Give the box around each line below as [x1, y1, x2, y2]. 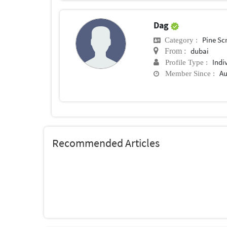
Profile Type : [159, 58, 208, 66]
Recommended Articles [52, 136, 160, 150]
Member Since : [159, 69, 215, 78]
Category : [161, 36, 198, 44]
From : [159, 47, 186, 55]
